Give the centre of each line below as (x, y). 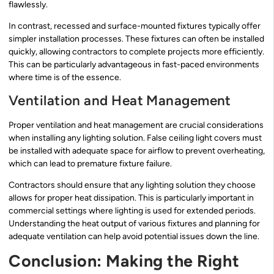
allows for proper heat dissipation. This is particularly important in (131, 198)
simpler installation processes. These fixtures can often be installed (136, 39)
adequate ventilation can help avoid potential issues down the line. (134, 236)
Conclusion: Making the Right (124, 261)
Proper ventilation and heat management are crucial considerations (136, 125)
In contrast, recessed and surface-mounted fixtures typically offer (135, 26)
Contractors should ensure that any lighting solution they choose (132, 185)
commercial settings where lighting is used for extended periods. (132, 210)
